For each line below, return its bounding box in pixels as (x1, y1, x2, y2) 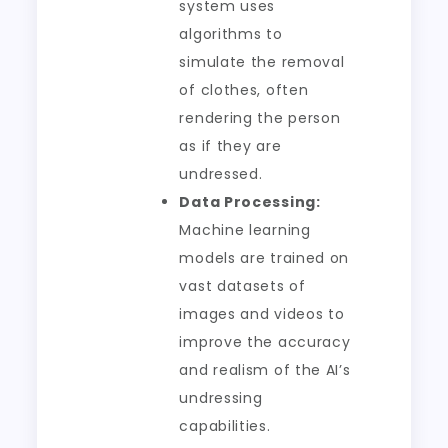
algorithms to (179, 24, 283, 44)
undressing (179, 388, 263, 408)
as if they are (179, 136, 282, 156)
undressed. (179, 164, 263, 184)
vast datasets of (179, 276, 306, 296)
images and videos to (179, 304, 345, 324)
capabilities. (179, 416, 271, 436)
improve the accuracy (179, 332, 351, 352)
